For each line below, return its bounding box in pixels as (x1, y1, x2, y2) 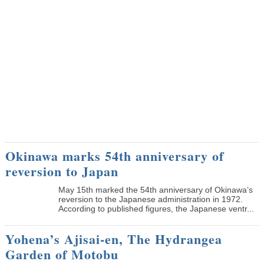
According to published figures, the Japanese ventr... (58, 203, 254, 213)
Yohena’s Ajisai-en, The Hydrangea (5, 229, 222, 249)
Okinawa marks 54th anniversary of (5, 146, 224, 166)
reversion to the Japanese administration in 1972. (58, 194, 243, 204)
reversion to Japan (5, 161, 118, 181)
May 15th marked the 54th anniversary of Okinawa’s (58, 184, 253, 194)
